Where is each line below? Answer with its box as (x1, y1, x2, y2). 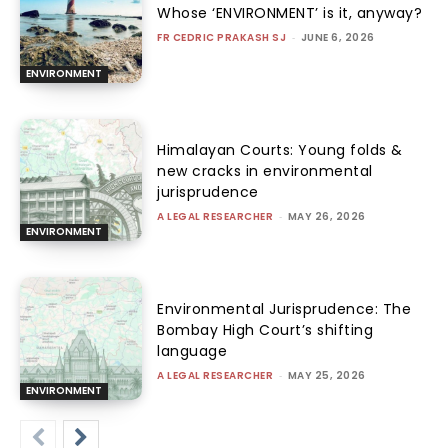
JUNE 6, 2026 (300, 29, 375, 45)
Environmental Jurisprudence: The (157, 298, 412, 319)
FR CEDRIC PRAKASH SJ (157, 29, 287, 45)
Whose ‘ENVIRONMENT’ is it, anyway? (157, 2, 423, 23)
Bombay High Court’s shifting (157, 319, 374, 340)
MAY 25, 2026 (287, 367, 366, 383)
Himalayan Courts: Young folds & (157, 140, 403, 161)
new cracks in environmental (157, 161, 373, 182)
